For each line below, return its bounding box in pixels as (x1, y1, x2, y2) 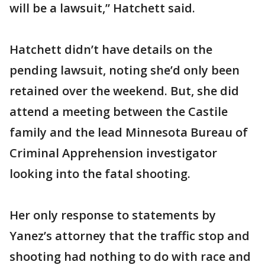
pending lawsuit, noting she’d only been (9, 62, 240, 78)
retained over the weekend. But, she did (9, 83, 239, 99)
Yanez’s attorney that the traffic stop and (9, 228, 250, 244)
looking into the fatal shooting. (9, 166, 190, 182)
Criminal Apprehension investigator (9, 145, 217, 161)
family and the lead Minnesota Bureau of (9, 124, 248, 140)
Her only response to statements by (9, 207, 216, 223)
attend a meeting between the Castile (9, 104, 228, 119)
